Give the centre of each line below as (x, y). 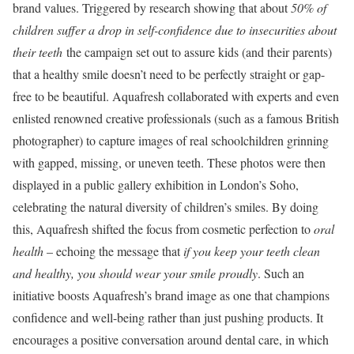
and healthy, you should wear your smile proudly (135, 273)
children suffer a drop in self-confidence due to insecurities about (175, 30)
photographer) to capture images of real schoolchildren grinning (171, 140)
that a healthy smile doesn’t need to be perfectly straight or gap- (169, 74)
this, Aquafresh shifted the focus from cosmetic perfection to (163, 229)
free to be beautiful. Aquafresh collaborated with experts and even (176, 96)
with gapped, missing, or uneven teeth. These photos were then (169, 162)
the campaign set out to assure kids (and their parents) (197, 52)
